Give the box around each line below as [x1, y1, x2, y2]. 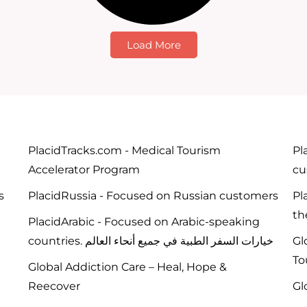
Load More [126, 38, 181, 52]
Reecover [27, 280, 80, 293]
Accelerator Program [27, 163, 140, 177]
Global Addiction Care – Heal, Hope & [27, 260, 227, 274]
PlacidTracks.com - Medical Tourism [27, 144, 221, 158]
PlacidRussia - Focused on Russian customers [27, 189, 278, 203]
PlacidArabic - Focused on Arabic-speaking [27, 215, 260, 229]
